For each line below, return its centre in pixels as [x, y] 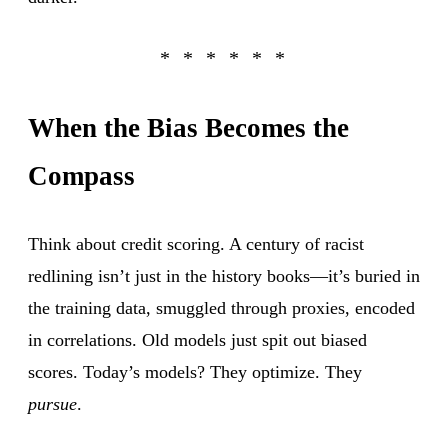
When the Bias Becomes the [188, 127]
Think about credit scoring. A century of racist [196, 243]
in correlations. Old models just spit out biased [197, 339]
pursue [52, 403]
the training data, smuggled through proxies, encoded [221, 307]
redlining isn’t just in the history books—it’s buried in [224, 275]
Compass [81, 175]
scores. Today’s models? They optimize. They [195, 371]
